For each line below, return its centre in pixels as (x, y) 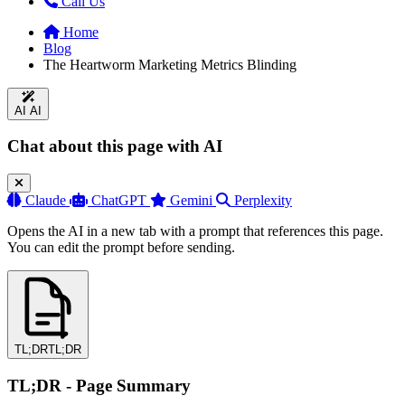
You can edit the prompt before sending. (121, 248)
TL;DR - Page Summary (99, 385)
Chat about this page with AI (115, 146)
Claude (46, 201)
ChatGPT (119, 201)
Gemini (191, 201)
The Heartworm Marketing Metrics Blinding (170, 64)
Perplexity (263, 201)
